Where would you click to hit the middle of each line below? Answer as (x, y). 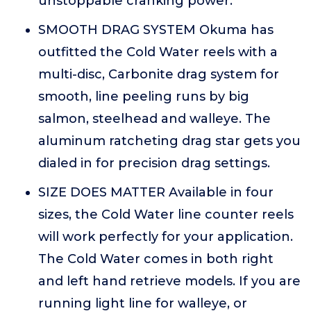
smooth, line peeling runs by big (144, 96)
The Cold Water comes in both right (156, 259)
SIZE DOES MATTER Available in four (156, 192)
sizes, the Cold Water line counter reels (166, 215)
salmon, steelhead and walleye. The (154, 119)
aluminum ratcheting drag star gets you (169, 141)
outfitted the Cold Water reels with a (158, 52)
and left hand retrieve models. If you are (169, 281)
